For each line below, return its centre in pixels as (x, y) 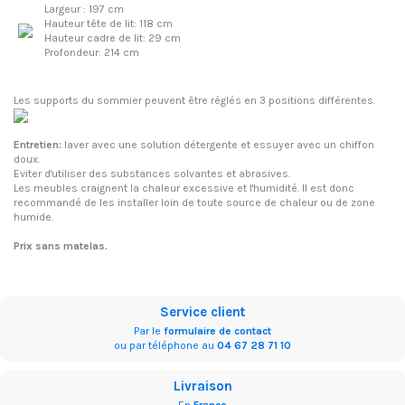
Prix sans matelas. (61, 246)
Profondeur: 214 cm (92, 53)
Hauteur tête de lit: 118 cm (108, 24)
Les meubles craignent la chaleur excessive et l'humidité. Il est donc (184, 188)
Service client (202, 312)
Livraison (202, 386)
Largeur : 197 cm (84, 9)
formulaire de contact (217, 331)
